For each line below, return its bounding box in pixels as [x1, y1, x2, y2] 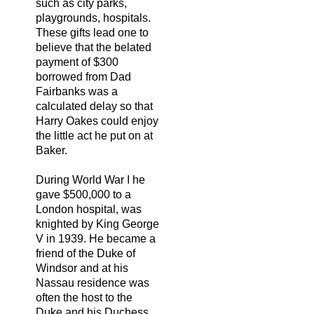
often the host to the [36, 291, 132, 303]
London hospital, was [36, 203, 142, 215]
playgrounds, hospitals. [36, 11, 151, 24]
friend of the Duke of [36, 247, 135, 259]
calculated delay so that [36, 100, 153, 112]
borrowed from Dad [36, 70, 131, 83]
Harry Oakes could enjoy [36, 114, 158, 127]
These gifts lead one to [36, 26, 149, 39]
